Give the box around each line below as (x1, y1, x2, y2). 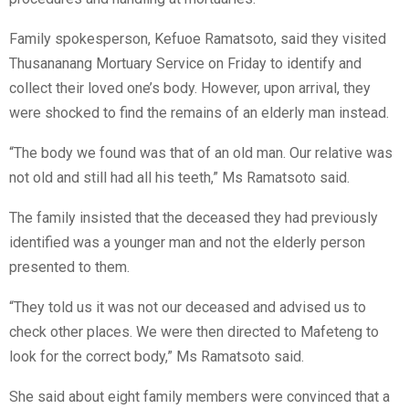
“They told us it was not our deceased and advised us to (9, 299, 366, 317)
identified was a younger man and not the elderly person (9, 234, 365, 252)
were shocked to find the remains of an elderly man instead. (9, 104, 389, 122)
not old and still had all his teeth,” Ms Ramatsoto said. (9, 169, 350, 187)
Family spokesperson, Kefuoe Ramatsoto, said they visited (9, 30, 386, 48)
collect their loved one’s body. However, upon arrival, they (9, 79, 371, 98)
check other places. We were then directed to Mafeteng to (9, 323, 379, 341)
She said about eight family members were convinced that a (9, 388, 390, 406)
